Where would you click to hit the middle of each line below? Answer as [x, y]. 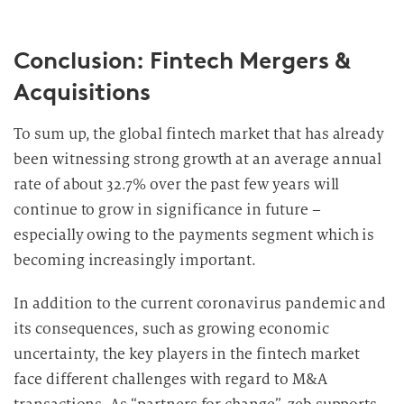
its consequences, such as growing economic [171, 329]
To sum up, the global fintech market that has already [199, 134]
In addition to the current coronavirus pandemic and [200, 303]
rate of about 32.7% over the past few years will [177, 184]
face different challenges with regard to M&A [170, 379]
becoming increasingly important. [135, 260]
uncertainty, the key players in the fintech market [187, 354]
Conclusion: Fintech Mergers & [182, 60]
